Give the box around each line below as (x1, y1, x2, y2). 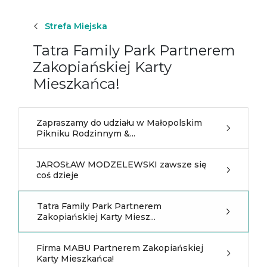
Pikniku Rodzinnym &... (36, 128, 135, 139)
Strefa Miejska (45, 21, 107, 32)
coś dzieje (36, 170, 79, 181)
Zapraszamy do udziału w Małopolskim (36, 117, 202, 128)
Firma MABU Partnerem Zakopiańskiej (36, 243, 203, 253)
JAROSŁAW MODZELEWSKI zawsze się (36, 159, 207, 170)
